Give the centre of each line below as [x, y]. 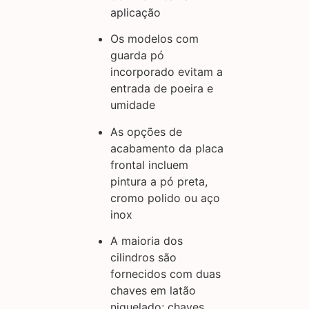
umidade [133, 105]
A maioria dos [147, 241]
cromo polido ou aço [165, 198]
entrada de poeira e [162, 89]
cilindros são [143, 258]
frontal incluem [149, 165]
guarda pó [137, 56]
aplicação [136, 13]
